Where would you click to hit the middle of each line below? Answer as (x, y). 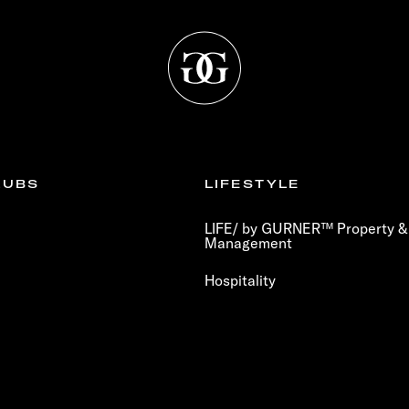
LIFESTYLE (252, 184)
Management (248, 243)
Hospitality (240, 280)
